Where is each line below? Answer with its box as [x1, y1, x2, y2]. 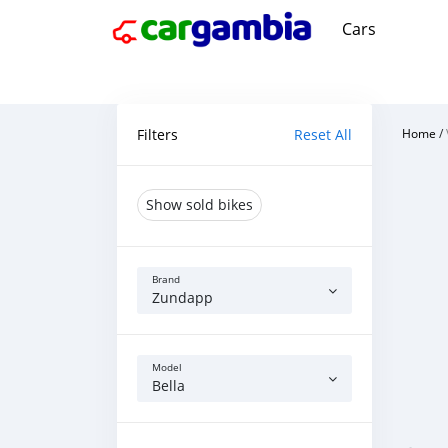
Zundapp [152, 288, 213, 307]
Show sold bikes [146, 195, 253, 214]
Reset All [294, 125, 352, 144]
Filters [137, 125, 178, 144]
